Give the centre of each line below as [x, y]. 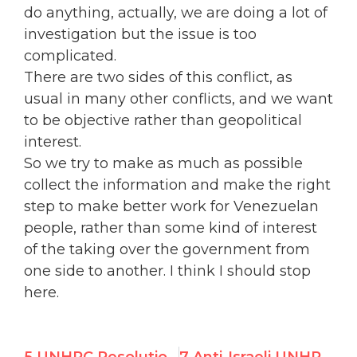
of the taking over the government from [167, 249]
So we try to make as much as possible [163, 163]
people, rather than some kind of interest [171, 228]
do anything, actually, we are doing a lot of [176, 12]
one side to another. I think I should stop [167, 271]
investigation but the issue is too [140, 34]
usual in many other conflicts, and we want [178, 98]
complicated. [70, 55]
